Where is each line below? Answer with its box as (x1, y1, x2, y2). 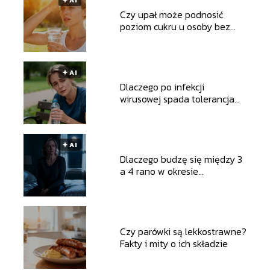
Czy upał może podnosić (119, 7, 224, 22)
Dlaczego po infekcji (119, 79, 204, 94)
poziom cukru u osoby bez (119, 19, 230, 34)
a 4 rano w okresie (119, 163, 198, 178)
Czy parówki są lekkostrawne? (119, 224, 246, 239)
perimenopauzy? (119, 175, 191, 190)
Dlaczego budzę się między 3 (119, 151, 242, 166)
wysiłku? (119, 103, 155, 118)
